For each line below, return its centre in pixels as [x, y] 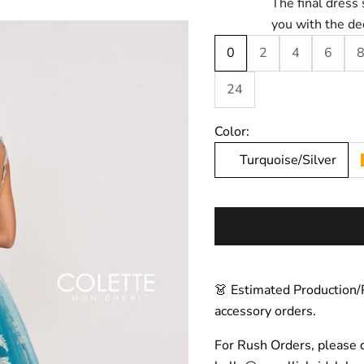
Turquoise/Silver [288, 160]
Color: [232, 131]
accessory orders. [265, 312]
